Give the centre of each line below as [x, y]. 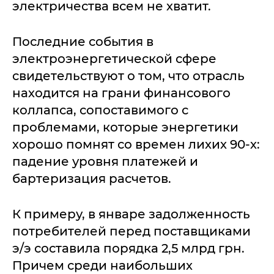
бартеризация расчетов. [92, 179]
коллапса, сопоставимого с [100, 110]
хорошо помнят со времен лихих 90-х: [136, 144]
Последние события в [83, 42]
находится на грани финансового [121, 93]
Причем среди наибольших [102, 265]
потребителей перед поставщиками [131, 231]
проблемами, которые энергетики [125, 127]
